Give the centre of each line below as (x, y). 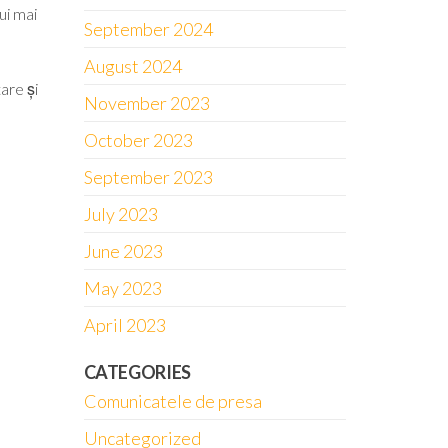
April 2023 (124, 325)
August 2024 (132, 66)
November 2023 (146, 103)
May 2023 (122, 288)
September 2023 (148, 177)
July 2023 (120, 214)
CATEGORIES (137, 372)
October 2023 (138, 140)
